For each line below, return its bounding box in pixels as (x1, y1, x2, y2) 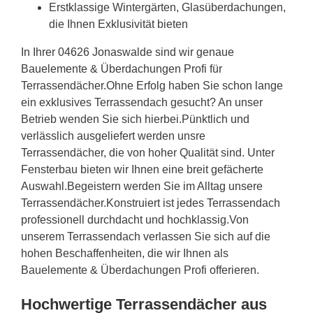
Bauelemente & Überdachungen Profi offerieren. (21, 263, 259, 276)
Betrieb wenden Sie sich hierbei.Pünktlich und (21, 112, 249, 125)
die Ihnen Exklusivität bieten (49, 17, 188, 30)
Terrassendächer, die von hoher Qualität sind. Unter (21, 146, 275, 159)
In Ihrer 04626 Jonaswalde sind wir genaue (21, 45, 234, 58)
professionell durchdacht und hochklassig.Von (21, 213, 249, 226)
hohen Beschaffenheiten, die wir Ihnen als (21, 247, 228, 259)
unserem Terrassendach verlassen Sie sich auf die (21, 230, 270, 242)
